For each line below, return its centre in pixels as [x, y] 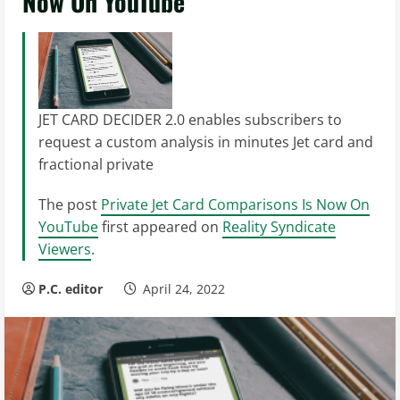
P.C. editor [71, 288]
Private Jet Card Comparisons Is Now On [235, 204]
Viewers [65, 249]
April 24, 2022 [184, 288]
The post [70, 204]
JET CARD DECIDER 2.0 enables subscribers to [190, 119]
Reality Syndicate [279, 226]
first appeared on [160, 226]
